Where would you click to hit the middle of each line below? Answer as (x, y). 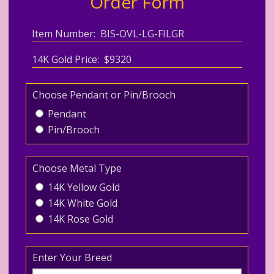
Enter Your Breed (72, 257)
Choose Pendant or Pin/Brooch (104, 94)
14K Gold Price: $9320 (82, 59)
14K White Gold (82, 203)
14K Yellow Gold (83, 187)
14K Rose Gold (80, 219)
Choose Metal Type (77, 168)
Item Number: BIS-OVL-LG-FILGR (108, 33)
